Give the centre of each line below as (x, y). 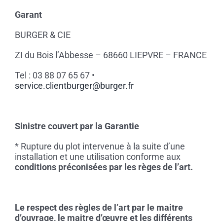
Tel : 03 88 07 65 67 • (55, 75)
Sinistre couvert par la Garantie (77, 126)
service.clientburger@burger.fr (74, 86)
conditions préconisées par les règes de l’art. (104, 167)
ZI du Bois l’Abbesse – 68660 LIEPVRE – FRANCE (110, 55)
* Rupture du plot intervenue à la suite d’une (100, 147)
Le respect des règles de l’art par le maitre (99, 208)
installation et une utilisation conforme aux (97, 157)
